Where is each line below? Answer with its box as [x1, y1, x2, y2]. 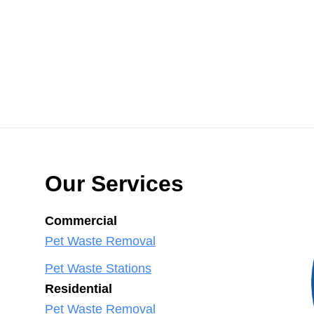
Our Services [45, 171, 184, 196]
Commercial [45, 214, 117, 228]
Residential [45, 282, 112, 296]
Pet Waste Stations [45, 261, 151, 275]
